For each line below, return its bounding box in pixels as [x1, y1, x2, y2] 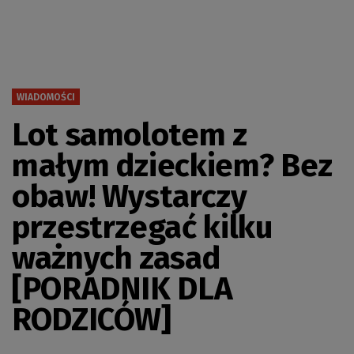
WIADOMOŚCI [17, 91, 75, 103]
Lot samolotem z [12, 115, 247, 154]
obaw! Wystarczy [12, 177, 247, 216]
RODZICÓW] [12, 300, 171, 339]
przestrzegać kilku [12, 208, 273, 247]
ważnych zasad [12, 239, 220, 277]
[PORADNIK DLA [12, 269, 233, 308]
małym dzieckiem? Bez [12, 146, 333, 185]
